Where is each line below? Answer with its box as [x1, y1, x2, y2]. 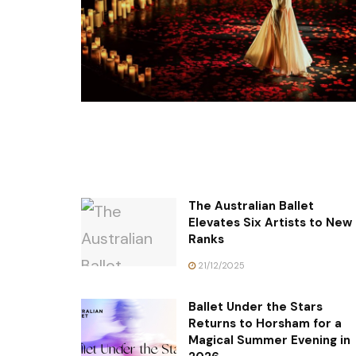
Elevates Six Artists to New [188, 214, 352, 230]
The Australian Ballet [188, 197, 314, 214]
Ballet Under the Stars [188, 298, 323, 315]
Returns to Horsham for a [188, 315, 342, 331]
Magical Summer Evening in [188, 331, 350, 348]
